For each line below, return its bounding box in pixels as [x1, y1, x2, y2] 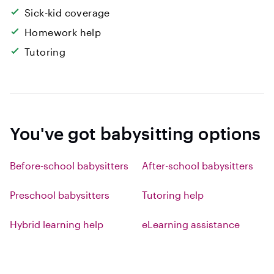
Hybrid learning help [10, 218, 103, 230]
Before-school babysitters [10, 160, 128, 171]
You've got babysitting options [10, 124, 261, 143]
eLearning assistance [142, 218, 240, 230]
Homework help [24, 26, 102, 38]
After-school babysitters [142, 160, 253, 171]
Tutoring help [142, 189, 204, 201]
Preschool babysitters [10, 189, 109, 201]
